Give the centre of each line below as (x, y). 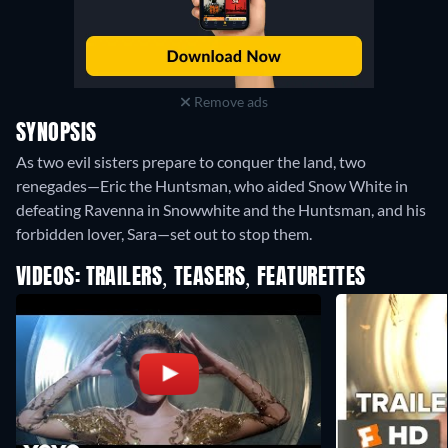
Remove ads (229, 101)
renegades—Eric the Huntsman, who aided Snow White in (212, 185)
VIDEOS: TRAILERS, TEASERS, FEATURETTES (191, 278)
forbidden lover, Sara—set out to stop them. (164, 233)
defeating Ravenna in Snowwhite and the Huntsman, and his (221, 209)
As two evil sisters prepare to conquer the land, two (191, 161)
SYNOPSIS (56, 134)
